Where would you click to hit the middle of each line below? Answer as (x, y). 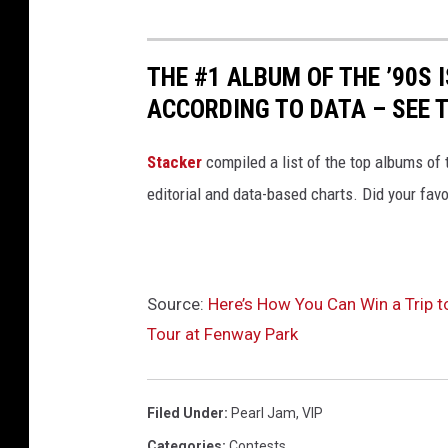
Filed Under (185, 413)
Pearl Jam (263, 413)
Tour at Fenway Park (222, 334)
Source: (177, 304)
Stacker (174, 162)
